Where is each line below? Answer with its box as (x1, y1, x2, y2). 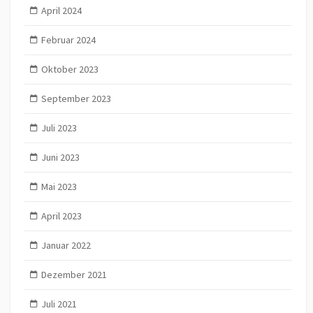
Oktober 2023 (41, 62, 99, 75)
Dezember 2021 (41, 268, 107, 281)
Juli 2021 (41, 297, 77, 310)
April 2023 (41, 209, 82, 222)
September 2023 (41, 92, 111, 105)
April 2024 (41, 3, 82, 17)
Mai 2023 (41, 180, 77, 193)
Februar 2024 (41, 33, 96, 46)
